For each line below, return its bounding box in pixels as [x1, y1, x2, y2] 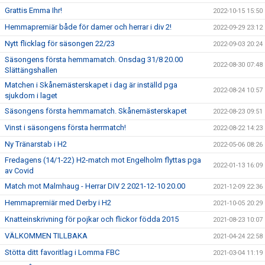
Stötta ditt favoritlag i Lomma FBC [5, 247, 119, 257]
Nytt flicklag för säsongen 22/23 [5, 38, 115, 48]
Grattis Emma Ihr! [5, 5, 62, 15]
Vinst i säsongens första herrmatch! [5, 122, 126, 132]
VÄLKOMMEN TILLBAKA [5, 231, 88, 240]
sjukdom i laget [5, 91, 57, 100]
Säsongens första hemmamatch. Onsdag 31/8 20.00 [5, 54, 183, 64]
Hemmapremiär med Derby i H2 [5, 198, 111, 207]
